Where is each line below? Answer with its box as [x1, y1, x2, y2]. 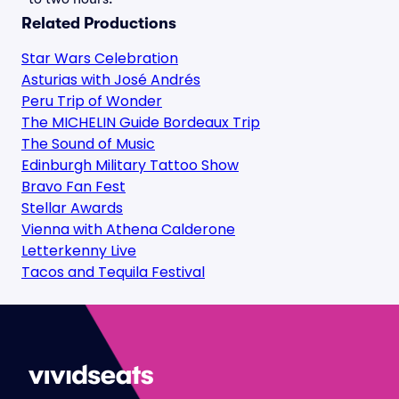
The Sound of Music [21, 134, 155, 154]
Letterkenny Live [21, 240, 136, 261]
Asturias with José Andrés [21, 69, 200, 90]
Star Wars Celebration [21, 48, 178, 69]
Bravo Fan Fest [21, 176, 126, 197]
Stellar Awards [21, 198, 123, 218]
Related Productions [21, 14, 176, 32]
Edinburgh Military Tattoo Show [21, 155, 239, 175]
